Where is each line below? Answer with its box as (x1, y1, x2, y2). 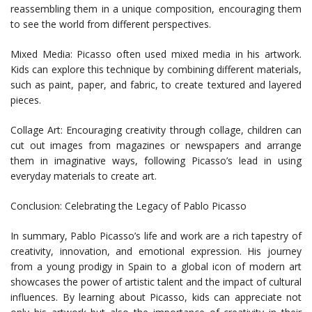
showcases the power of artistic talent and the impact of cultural (10, 275, 302, 289)
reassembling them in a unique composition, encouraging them (10, 2, 302, 16)
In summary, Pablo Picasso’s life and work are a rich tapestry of (10, 229, 302, 243)
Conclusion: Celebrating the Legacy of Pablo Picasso (10, 199, 247, 213)
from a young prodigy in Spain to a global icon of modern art (10, 260, 302, 274)
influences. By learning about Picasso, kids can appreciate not (10, 290, 302, 304)
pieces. (10, 93, 41, 107)
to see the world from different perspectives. (10, 17, 211, 31)
